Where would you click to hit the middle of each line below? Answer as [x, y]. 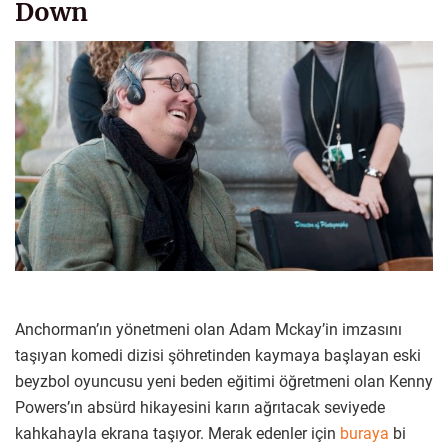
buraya [364, 433]
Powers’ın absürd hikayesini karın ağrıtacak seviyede [200, 407]
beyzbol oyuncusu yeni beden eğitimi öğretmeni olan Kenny [224, 381]
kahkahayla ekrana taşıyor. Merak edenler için [177, 433]
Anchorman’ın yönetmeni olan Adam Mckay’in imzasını [208, 329]
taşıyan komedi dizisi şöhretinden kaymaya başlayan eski [218, 355]
